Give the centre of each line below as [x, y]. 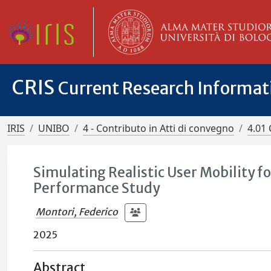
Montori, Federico [77, 211]
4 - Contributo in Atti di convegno [158, 128]
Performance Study [97, 188]
